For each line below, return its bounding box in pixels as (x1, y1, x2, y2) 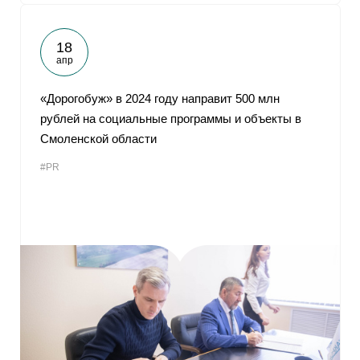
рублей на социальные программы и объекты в (40, 112, 301, 125)
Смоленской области (40, 132, 157, 145)
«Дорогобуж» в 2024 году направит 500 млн (40, 92, 280, 105)
